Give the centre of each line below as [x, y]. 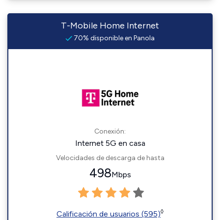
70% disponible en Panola [113, 38]
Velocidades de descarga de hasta [110, 158]
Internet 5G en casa [110, 143]
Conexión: [110, 131]
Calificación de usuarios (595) [109, 214]
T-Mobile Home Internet [110, 26]
